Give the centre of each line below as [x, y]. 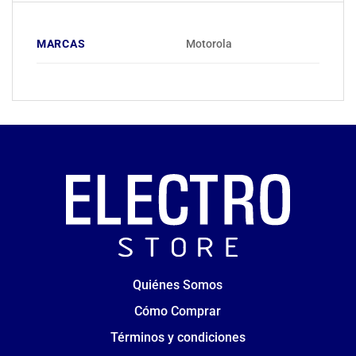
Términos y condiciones [178, 337]
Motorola [209, 44]
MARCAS [61, 44]
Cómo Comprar [178, 311]
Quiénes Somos [178, 285]
